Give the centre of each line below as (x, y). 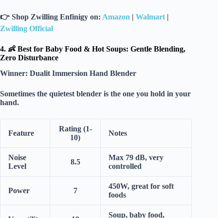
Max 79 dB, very (136, 158)
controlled (125, 166)
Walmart (150, 17)
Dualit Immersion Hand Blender (83, 73)
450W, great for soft (141, 186)
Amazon (116, 17)
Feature (21, 133)
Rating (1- (75, 129)
